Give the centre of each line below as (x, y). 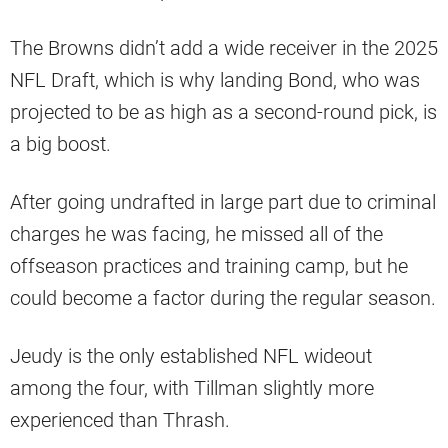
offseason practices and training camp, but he (209, 265)
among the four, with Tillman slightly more (192, 387)
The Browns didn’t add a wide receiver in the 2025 (224, 47)
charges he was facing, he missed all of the (196, 233)
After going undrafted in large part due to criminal (223, 201)
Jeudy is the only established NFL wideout (191, 355)
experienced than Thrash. (120, 419)
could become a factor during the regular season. (223, 297)
